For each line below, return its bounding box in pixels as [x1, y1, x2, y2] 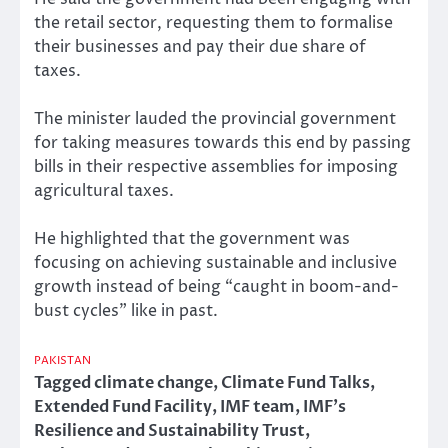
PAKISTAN [34, 352, 91, 368]
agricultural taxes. [34, 179, 174, 202]
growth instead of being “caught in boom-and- [34, 275, 399, 298]
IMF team [220, 395, 295, 418]
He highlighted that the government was [34, 227, 350, 250]
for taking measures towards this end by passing [34, 131, 411, 154]
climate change [94, 371, 213, 394]
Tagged [34, 371, 94, 394]
